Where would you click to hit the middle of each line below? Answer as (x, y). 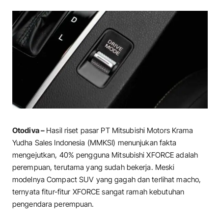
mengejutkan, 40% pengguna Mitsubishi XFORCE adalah (105, 155)
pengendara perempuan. (53, 204)
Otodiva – (29, 130)
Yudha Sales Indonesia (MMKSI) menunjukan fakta (95, 143)
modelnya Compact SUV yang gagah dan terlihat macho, (107, 179)
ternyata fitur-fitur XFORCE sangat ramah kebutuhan (98, 192)
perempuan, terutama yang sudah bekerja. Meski (94, 167)
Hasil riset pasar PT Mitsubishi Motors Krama (120, 130)
